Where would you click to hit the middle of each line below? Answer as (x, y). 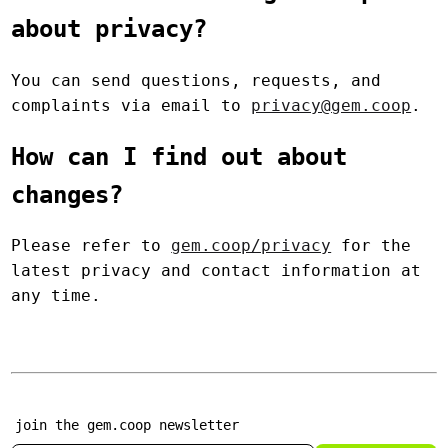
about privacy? (109, 28)
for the (371, 246)
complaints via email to (131, 105)
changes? (67, 194)
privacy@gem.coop (331, 105)
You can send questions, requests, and (196, 80)
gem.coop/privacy (251, 246)
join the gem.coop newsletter (127, 425)
